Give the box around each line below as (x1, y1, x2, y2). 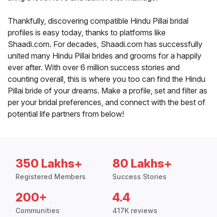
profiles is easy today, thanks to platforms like (8, 28, 166, 38)
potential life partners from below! (8, 109, 124, 119)
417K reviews (112, 206, 157, 215)
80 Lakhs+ (112, 156, 172, 171)
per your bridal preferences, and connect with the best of (8, 97, 205, 108)
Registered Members (15, 172, 86, 181)
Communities (15, 206, 60, 215)
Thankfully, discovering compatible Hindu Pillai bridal (8, 16, 188, 26)
